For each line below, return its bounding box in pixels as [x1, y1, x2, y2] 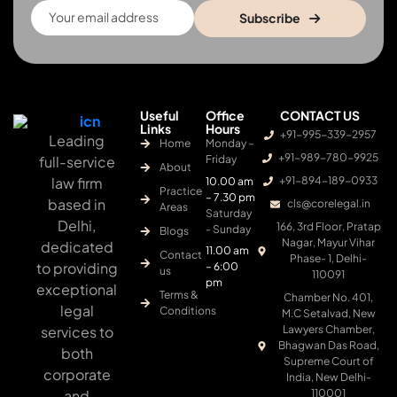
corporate [43, 365, 111, 384]
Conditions [160, 304, 217, 317]
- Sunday [205, 222, 251, 236]
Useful [140, 107, 180, 123]
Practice [160, 184, 203, 198]
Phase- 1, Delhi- [290, 252, 368, 265]
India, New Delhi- [285, 370, 371, 384]
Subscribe [239, 10, 301, 26]
